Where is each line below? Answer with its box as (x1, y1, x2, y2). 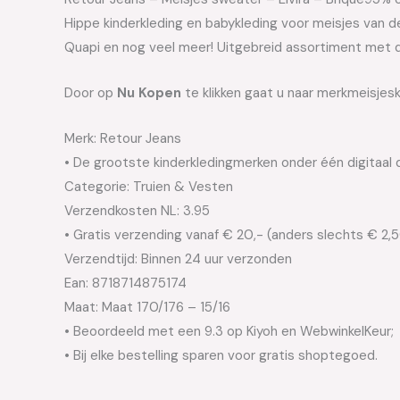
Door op (64, 84, 117, 103)
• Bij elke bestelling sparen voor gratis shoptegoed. (64, 346, 378, 365)
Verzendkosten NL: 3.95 (64, 202, 210, 221)
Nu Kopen (117, 84, 181, 103)
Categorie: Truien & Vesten (64, 178, 233, 196)
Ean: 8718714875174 (64, 274, 187, 293)
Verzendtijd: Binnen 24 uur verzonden (64, 250, 292, 269)
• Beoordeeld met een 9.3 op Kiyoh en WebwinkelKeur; (64, 322, 394, 341)
